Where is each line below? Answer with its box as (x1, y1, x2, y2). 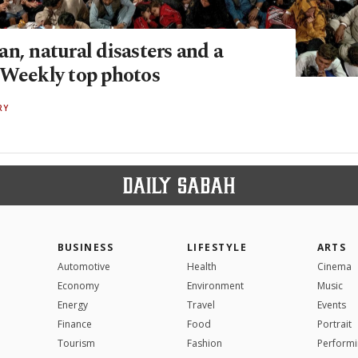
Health (187, 259, 217, 273)
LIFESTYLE (187, 240, 247, 254)
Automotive (57, 259, 110, 273)
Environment (187, 278, 244, 292)
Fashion (187, 336, 222, 350)
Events (316, 297, 346, 312)
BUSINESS (57, 240, 114, 254)
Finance (57, 316, 92, 331)
